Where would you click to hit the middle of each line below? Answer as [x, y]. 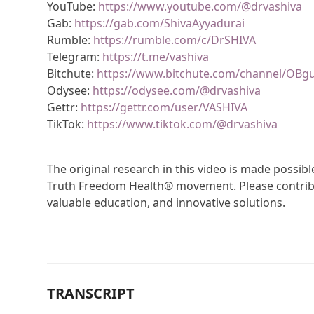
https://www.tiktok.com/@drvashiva [183, 124]
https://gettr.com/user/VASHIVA [164, 108]
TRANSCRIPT [91, 294]
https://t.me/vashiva [156, 57]
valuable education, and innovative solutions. [166, 203]
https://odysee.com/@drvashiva [177, 91]
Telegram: [75, 57]
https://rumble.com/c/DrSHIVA [175, 40]
